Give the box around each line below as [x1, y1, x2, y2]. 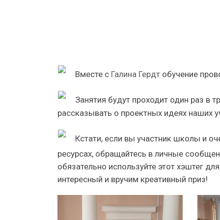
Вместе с [73, 69, 111, 80]
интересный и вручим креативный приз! [57, 174, 208, 185]
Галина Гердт [111, 69, 161, 80]
